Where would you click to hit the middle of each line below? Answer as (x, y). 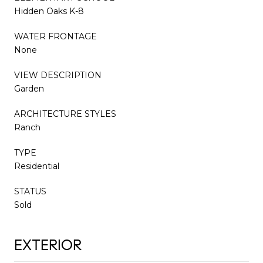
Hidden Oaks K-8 (49, 11)
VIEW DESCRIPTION (58, 75)
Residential (37, 166)
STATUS (30, 191)
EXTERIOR (48, 245)
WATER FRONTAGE (55, 36)
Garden (29, 88)
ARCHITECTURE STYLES (65, 114)
